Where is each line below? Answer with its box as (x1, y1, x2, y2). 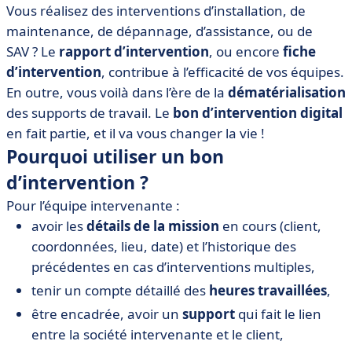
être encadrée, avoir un (31, 305, 182, 323)
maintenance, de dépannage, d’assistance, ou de (6, 22, 313, 40)
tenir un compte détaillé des (31, 281, 209, 299)
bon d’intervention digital (173, 104, 343, 122)
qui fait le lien (235, 305, 321, 323)
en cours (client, (219, 217, 321, 235)
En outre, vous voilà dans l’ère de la (6, 83, 228, 101)
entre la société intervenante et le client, (31, 325, 284, 343)
